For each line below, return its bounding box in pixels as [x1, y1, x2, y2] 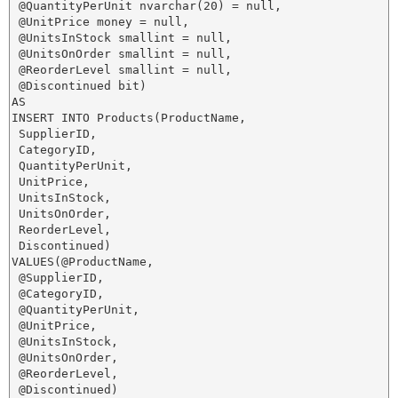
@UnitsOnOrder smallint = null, [12, 47, 232, 60]
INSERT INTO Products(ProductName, [12, 111, 246, 124]
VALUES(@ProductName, [12, 255, 154, 268]
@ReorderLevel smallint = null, [12, 63, 232, 76]
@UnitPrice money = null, [12, 15, 189, 28]
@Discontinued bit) [12, 79, 147, 92]
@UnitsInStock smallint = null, [12, 31, 232, 44]
